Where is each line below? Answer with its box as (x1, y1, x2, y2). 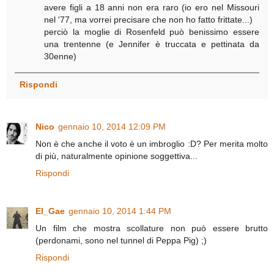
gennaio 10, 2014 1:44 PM (68, 206, 171, 217)
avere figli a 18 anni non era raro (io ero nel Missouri (44, 2, 259, 13)
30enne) (44, 51, 77, 62)
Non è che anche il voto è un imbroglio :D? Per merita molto (35, 139, 268, 149)
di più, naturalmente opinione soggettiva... (35, 151, 198, 161)
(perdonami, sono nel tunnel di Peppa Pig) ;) (35, 235, 207, 246)
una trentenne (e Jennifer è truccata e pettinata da (44, 39, 259, 50)
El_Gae (35, 206, 65, 217)
